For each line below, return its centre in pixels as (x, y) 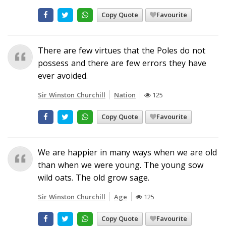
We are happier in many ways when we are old (127, 152)
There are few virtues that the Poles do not (122, 50)
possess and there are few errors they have (122, 63)
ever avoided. (63, 75)
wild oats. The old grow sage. (94, 177)
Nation (125, 95)
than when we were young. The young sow (121, 165)
